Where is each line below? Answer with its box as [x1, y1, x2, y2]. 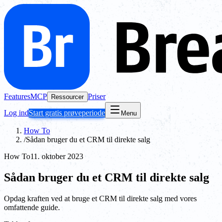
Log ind [4, 109, 29, 117]
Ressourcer [51, 93, 84, 101]
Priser [88, 92, 106, 101]
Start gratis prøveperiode [29, 109, 105, 117]
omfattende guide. [4, 203, 60, 212]
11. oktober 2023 [30, 152, 83, 161]
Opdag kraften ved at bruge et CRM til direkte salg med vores [4, 194, 197, 203]
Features [4, 92, 30, 101]
